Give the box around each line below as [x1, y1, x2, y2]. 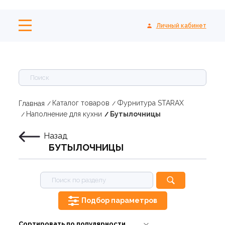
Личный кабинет [156, 22, 206, 29]
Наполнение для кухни [26, 110, 102, 118]
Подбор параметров [81, 196, 157, 204]
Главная [19, 99, 45, 107]
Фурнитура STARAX [117, 99, 184, 107]
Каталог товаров [52, 99, 110, 107]
